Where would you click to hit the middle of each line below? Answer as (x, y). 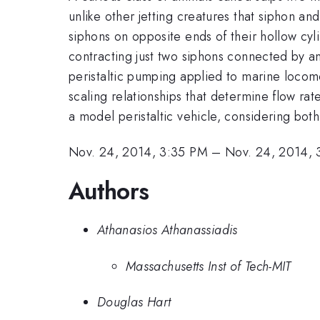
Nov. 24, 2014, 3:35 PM (138, 152)
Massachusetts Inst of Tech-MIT (209, 266)
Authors (109, 191)
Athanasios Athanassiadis (167, 230)
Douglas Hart (134, 302)
